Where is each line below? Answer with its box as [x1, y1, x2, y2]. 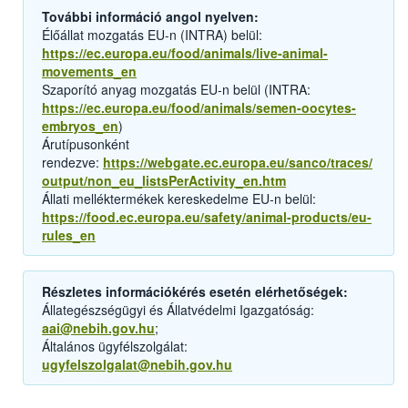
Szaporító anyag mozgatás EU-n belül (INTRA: [42, 80, 311, 99]
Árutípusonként [42, 135, 129, 154]
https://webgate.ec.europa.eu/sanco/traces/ [103, 153, 372, 172]
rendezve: [42, 153, 103, 172]
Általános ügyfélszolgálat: [42, 337, 188, 356]
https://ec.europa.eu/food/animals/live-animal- [42, 44, 328, 63]
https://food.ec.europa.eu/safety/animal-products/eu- [42, 208, 372, 227]
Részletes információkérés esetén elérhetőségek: [42, 282, 348, 301]
